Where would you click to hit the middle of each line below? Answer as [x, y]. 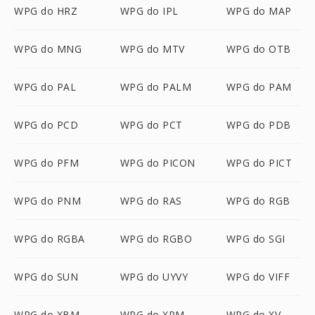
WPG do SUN [46, 277]
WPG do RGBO [156, 239]
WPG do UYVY [154, 277]
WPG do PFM [46, 163]
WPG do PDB [258, 125]
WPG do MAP [259, 11]
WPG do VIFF [258, 277]
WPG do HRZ [46, 11]
